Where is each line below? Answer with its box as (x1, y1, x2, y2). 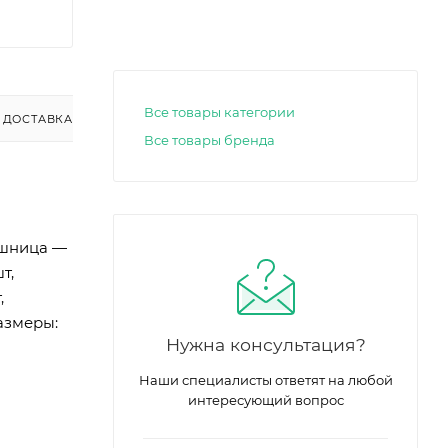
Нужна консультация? (165, 334, 366, 355)
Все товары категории (144, 104, 295, 120)
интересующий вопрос (187, 392, 344, 408)
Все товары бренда (144, 132, 275, 148)
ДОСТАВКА (2, 111, 73, 126)
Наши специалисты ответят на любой (138, 372, 393, 388)
